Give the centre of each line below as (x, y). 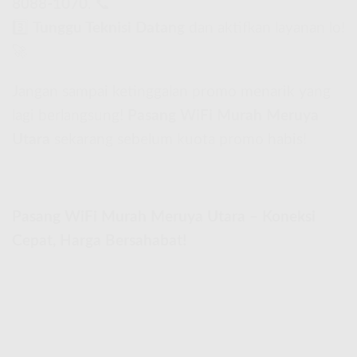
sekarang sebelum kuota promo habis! (178, 140)
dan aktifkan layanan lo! (265, 28)
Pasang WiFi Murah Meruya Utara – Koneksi (164, 217)
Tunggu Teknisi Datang (109, 28)
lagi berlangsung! (70, 116)
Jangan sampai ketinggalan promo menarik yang (171, 92)
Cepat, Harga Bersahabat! (99, 241)
